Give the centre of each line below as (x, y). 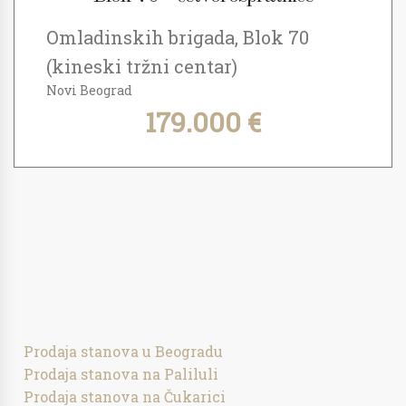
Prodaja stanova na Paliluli (121, 374)
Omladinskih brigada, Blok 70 (178, 37)
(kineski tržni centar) (142, 66)
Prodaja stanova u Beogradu (124, 351)
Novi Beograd (89, 90)
